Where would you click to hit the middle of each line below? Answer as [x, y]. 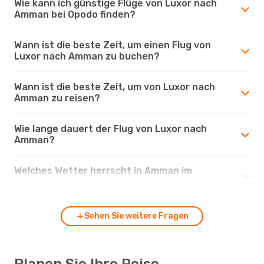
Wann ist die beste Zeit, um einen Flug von [113, 45]
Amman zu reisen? [57, 98]
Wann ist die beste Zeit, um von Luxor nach [115, 87]
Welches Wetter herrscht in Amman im [103, 170]
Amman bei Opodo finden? [75, 14]
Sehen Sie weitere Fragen [136, 216]
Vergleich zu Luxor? [60, 181]
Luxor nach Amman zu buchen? [87, 56]
